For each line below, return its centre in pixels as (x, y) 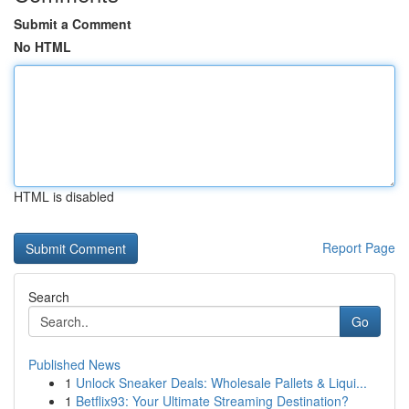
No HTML (42, 47)
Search (49, 297)
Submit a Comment (73, 24)
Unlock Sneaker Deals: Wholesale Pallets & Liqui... (221, 383)
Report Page (359, 247)
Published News (74, 364)
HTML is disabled (64, 196)
